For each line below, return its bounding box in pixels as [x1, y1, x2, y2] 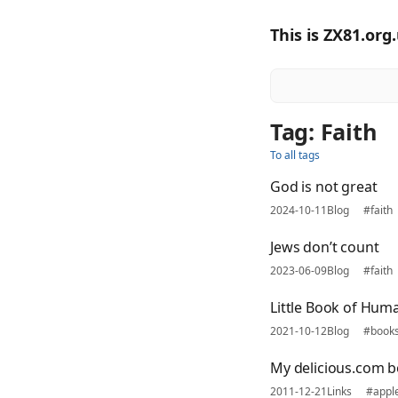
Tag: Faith [270, 116, 378, 147]
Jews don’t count [270, 237, 379, 257]
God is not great [270, 177, 378, 196]
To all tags [270, 147, 320, 163]
